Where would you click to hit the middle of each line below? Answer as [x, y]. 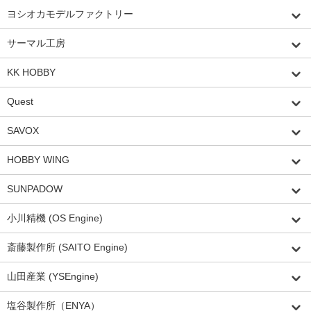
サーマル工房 [36, 43]
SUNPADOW [35, 188]
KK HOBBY [31, 72]
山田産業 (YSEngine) [53, 276]
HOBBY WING [38, 159]
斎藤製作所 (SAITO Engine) [67, 247]
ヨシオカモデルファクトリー [70, 14]
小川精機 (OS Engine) [55, 218]
